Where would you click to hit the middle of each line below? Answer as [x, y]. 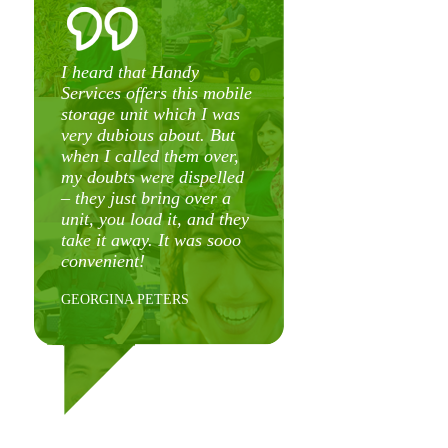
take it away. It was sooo [151, 240]
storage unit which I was [150, 114]
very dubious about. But [148, 135]
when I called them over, [150, 156]
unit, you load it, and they [155, 219]
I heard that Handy [130, 72]
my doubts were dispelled [152, 177]
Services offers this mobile [156, 93]
